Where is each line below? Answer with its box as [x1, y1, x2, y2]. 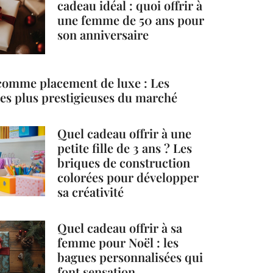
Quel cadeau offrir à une [57, 124, 192, 141]
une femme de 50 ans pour [57, 12, 205, 29]
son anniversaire [57, 26, 149, 43]
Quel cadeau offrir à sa [57, 219, 183, 236]
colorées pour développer [57, 168, 199, 185]
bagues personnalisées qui [57, 248, 204, 265]
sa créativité [57, 183, 124, 200]
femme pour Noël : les [57, 233, 179, 250]
